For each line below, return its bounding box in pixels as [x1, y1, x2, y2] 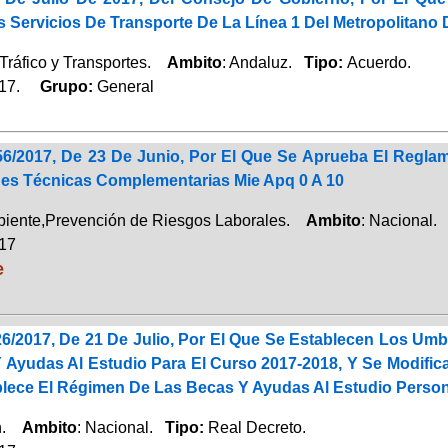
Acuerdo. [346, 53, 411, 71]
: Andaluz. [221, 53, 304, 71]
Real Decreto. [207, 418, 306, 436]
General [96, 77, 154, 95]
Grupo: [23, 77, 97, 95]
